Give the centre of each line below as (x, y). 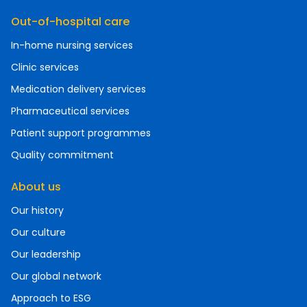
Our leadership (46, 254)
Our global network (56, 276)
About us (36, 187)
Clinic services (45, 67)
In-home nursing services (72, 45)
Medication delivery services (78, 89)
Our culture (38, 232)
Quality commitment (62, 155)
